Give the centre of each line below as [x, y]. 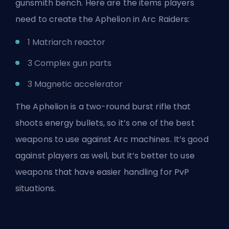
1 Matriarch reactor [66, 42]
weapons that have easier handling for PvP [102, 172]
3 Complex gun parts [70, 63]
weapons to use [49, 139]
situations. [36, 188]
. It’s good [189, 139]
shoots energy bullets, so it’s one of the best [105, 123]
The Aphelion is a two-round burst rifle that [103, 106]
